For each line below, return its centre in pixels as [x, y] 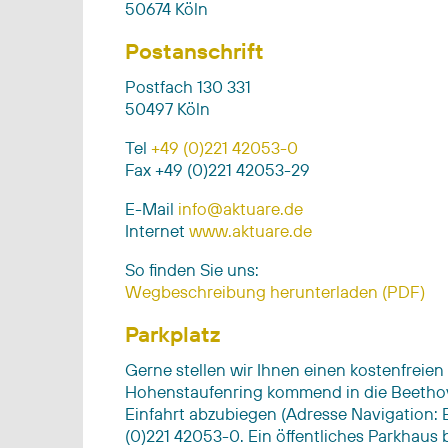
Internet [157, 230]
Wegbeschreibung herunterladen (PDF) [275, 291]
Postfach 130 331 [188, 86]
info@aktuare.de [240, 208]
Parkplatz [172, 333]
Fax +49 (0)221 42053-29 [217, 169]
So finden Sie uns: [192, 269]
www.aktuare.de [250, 230]
